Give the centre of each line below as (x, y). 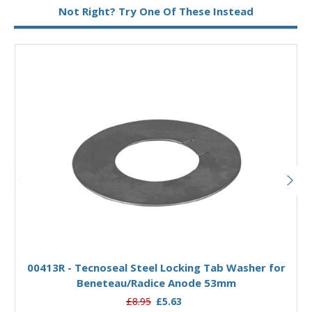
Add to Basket (156, 240)
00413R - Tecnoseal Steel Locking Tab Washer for (156, 268)
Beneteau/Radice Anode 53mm (156, 283)
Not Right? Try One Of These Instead (156, 11)
